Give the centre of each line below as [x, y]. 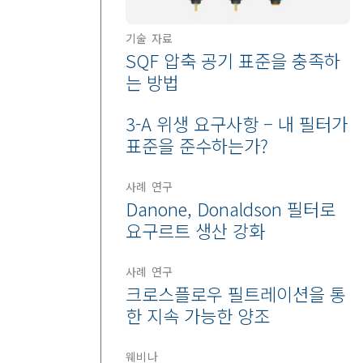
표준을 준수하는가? [196, 145]
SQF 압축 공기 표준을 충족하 [233, 60]
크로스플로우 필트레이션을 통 [235, 293]
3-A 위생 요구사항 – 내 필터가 [236, 123]
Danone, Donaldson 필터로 [230, 208]
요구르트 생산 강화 [195, 230]
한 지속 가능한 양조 [197, 315]
